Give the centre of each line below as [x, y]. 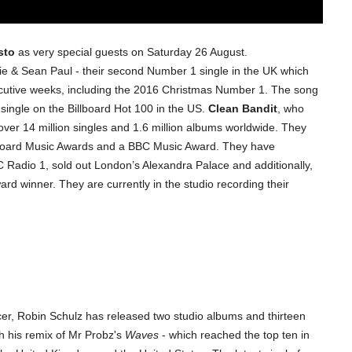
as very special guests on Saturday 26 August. [131, 52]
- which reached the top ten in [234, 335]
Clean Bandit [243, 109]
